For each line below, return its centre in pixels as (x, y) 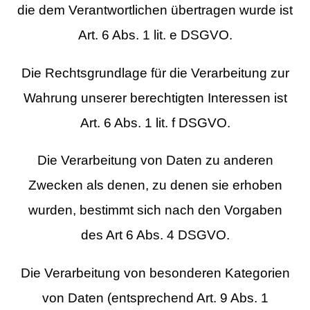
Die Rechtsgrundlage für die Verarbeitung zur (155, 73)
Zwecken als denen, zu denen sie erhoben (155, 185)
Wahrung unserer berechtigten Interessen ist (155, 98)
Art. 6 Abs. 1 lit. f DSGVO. (155, 122)
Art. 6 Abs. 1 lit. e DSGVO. (155, 35)
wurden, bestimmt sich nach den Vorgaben (155, 210)
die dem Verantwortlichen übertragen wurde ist (155, 10)
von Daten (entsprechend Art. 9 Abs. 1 (155, 298)
